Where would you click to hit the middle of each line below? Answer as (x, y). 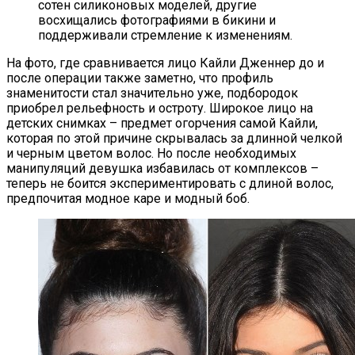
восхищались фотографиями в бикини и (157, 21)
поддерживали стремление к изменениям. (165, 36)
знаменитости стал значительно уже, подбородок (152, 94)
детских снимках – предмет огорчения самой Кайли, (162, 124)
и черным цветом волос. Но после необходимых (151, 154)
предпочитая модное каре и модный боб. (128, 199)
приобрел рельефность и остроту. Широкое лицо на (160, 109)
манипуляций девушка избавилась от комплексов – (162, 169)
